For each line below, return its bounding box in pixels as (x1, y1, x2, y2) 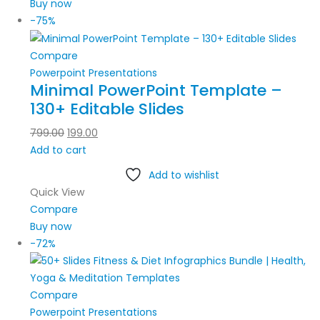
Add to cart (30, 143, 86, 158)
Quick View (30, 185, 84, 200)
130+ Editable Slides (30, 98, 184, 121)
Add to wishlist (148, 168, 219, 183)
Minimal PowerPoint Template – (30, 79, 282, 102)
